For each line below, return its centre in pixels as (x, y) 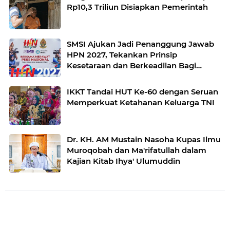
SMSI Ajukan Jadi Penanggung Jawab (140, 44)
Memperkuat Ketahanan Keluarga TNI (141, 102)
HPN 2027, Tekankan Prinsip (122, 54)
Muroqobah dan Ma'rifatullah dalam (137, 150)
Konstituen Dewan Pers (113, 76)
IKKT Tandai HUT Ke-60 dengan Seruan (142, 91)
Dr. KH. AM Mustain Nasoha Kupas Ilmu (144, 139)
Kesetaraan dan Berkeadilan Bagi (131, 65)
